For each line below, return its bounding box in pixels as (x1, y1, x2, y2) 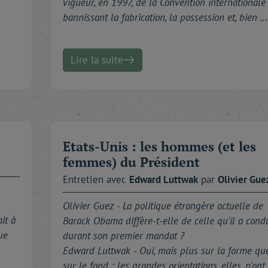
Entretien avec (63, 172, 129, 186)
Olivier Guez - (63, 199, 123, 212)
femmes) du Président (63, 153, 200, 170)
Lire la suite (71, 53, 123, 66)
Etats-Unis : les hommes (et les (63, 137, 256, 155)
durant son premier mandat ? (63, 229, 184, 242)
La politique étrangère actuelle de (123, 199, 263, 212)
